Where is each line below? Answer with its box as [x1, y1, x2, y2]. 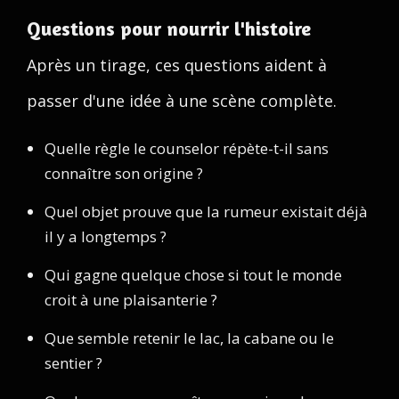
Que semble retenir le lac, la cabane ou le [45, 328, 334, 348]
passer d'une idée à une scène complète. [27, 90, 337, 111]
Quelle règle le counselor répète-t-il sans [45, 138, 329, 159]
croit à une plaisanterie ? [45, 289, 217, 310]
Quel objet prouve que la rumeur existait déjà [45, 201, 368, 222]
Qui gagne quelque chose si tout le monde [45, 265, 342, 285]
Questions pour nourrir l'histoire [27, 17, 311, 40]
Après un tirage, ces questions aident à [27, 54, 327, 76]
